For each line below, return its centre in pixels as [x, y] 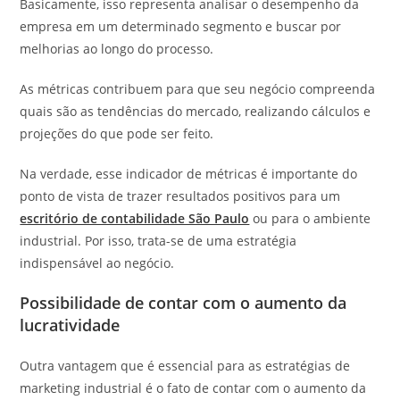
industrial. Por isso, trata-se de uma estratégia [158, 240]
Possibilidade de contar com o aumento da [183, 302]
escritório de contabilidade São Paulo [135, 218]
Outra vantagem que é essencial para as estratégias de [185, 365]
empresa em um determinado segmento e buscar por [181, 26]
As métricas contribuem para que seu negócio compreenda [198, 88]
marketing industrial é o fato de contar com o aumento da [193, 387]
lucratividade [72, 325]
